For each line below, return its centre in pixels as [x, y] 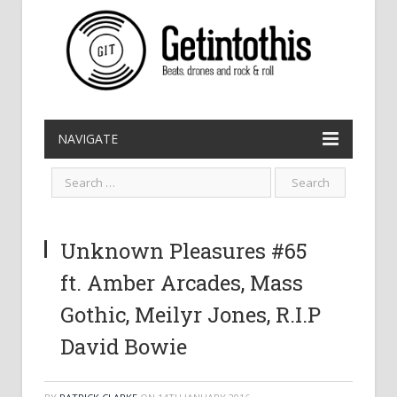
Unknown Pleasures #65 [184, 251]
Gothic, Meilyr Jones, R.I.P [191, 315]
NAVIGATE [88, 139]
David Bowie [124, 346]
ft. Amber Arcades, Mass [182, 283]
